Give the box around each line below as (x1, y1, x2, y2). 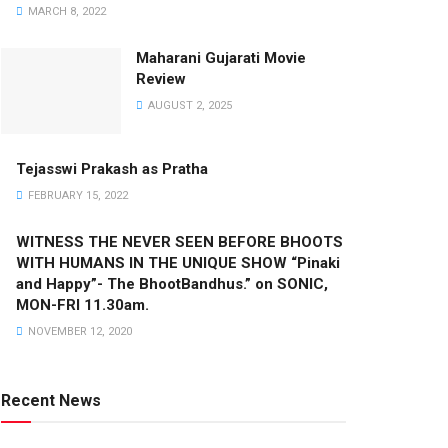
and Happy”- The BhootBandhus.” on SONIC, (16, 275, 328, 294)
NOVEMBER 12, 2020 (25, 325, 132, 339)
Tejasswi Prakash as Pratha (16, 160, 208, 179)
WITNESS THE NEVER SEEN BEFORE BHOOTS (16, 233, 343, 252)
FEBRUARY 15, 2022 (25, 189, 128, 203)
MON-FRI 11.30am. (16, 296, 149, 315)
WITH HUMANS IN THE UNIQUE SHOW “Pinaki (16, 254, 340, 273)
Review (136, 70, 186, 89)
